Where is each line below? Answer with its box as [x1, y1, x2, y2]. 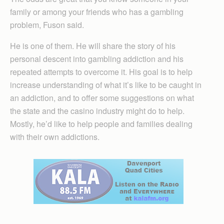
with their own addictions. [10, 131, 99, 142]
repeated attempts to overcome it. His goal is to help [10, 66, 192, 77]
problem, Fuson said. [10, 19, 84, 30]
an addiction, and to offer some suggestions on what [10, 92, 194, 103]
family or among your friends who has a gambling [10, 6, 183, 17]
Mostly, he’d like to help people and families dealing [10, 118, 192, 129]
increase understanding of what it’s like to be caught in [10, 79, 201, 90]
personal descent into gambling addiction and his [10, 53, 183, 64]
